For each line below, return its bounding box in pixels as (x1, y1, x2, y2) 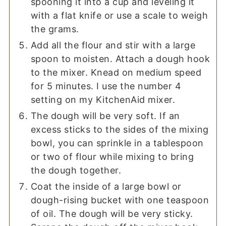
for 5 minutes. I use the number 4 (30, 81, 182, 92)
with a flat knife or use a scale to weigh (30, 10, 208, 21)
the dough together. (30, 165, 122, 176)
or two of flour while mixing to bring (30, 151, 194, 162)
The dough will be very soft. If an (30, 110, 180, 122)
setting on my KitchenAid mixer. (30, 94, 178, 105)
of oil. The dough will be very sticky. (30, 208, 193, 219)
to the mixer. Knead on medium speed (30, 67, 202, 78)
